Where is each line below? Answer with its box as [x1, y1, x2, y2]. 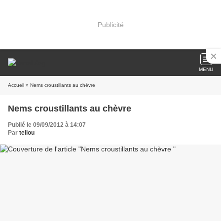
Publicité [97, 20, 124, 29]
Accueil [8, 82, 24, 88]
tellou [19, 129, 35, 136]
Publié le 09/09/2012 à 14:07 [8, 121, 86, 128]
